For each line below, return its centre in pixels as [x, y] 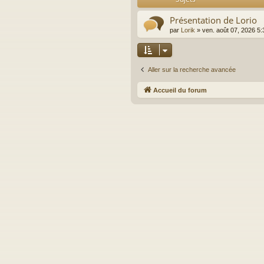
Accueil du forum [180, 90]
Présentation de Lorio [213, 20]
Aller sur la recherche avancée [192, 70]
